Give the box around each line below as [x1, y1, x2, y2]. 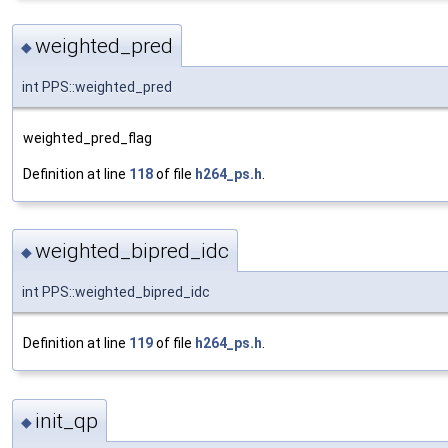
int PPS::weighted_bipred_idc [22, 284, 210, 301]
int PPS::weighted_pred [22, 78, 172, 95]
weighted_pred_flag [23, 129, 152, 146]
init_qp [35, 408, 98, 433]
